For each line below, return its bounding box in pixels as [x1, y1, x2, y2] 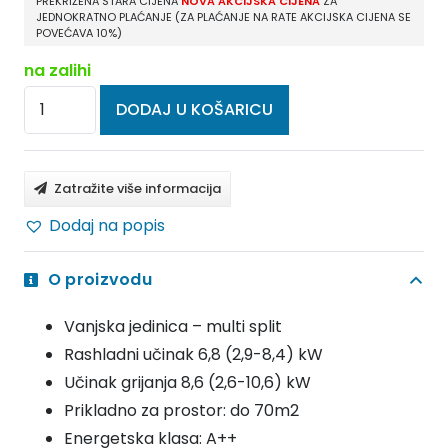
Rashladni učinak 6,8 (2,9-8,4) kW [64, 343, 323, 367]
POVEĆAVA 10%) [36, 24, 122, 41]
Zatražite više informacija [53, 179, 221, 199]
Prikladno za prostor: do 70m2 [64, 399, 299, 423]
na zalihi [24, 58, 91, 82]
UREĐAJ [23, 170, 85, 194]
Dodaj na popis [49, 213, 165, 237]
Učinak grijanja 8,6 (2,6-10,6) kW [64, 371, 311, 395]
